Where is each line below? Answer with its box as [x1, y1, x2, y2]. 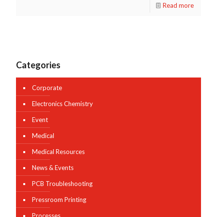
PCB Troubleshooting [32, 179, 93, 187]
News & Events [32, 163, 74, 171]
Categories [16, 59, 61, 70]
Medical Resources [32, 147, 85, 155]
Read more [163, 1, 194, 9]
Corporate [32, 83, 62, 92]
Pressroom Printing [32, 195, 86, 203]
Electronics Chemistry [32, 99, 93, 108]
